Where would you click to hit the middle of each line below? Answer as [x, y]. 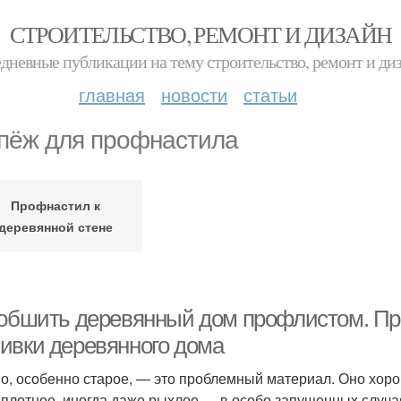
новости [194, 94]
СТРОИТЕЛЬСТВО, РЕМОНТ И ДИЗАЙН [200, 34]
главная [112, 94]
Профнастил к [55, 205]
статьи [270, 94]
